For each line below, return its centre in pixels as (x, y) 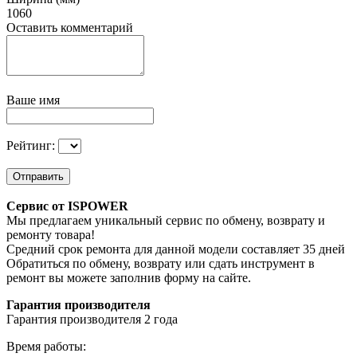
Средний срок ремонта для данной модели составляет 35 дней (176, 249)
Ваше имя (33, 100)
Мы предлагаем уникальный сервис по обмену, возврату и (166, 221)
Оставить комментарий (70, 28)
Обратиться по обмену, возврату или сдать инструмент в (161, 264)
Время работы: (46, 347)
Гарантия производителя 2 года (92, 320)
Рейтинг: (32, 146)
